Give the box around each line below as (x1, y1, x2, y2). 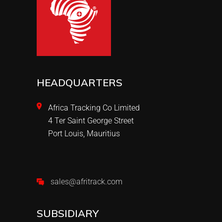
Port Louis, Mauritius (48, 129, 120, 139)
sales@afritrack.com (51, 177, 122, 187)
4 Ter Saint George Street (48, 116, 134, 126)
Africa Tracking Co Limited (48, 103, 140, 113)
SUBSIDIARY (37, 207, 99, 220)
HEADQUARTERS (37, 76, 122, 89)
